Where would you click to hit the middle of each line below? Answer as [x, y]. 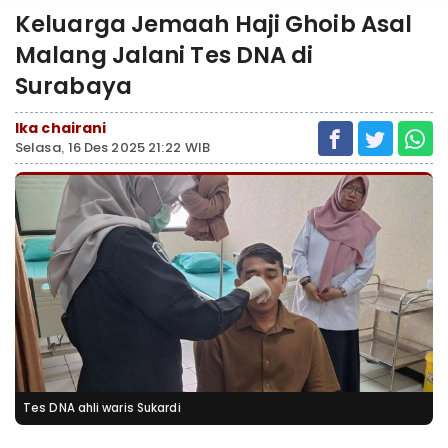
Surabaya [73, 86]
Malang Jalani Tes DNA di [164, 55]
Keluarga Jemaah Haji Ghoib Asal [214, 24]
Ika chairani [61, 128]
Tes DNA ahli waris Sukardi [102, 408]
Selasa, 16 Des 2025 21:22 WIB [112, 147]
